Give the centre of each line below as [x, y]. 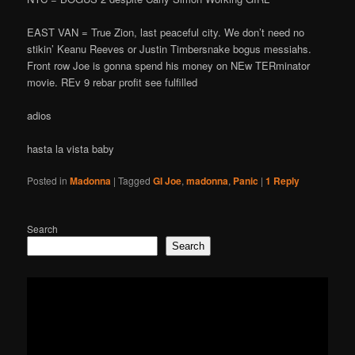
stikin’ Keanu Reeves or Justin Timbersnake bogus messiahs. [170, 48]
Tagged [135, 181]
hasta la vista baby [71, 149]
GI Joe [168, 181]
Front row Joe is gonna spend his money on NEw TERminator [169, 65]
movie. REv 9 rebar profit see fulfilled [113, 82]
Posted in [48, 181]
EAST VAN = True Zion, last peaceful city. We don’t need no [166, 32]
